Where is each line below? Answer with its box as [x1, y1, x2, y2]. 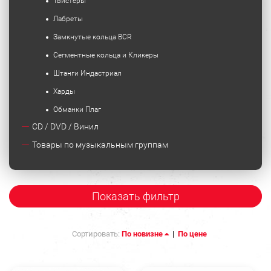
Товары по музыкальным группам [32, 140, 168, 149]
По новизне [122, 229, 165, 238]
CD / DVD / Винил [32, 122, 99, 131]
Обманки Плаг [53, 105, 101, 114]
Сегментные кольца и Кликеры [53, 51, 158, 59]
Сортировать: [72, 229, 120, 238]
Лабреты [53, 15, 83, 23]
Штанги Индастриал [53, 69, 122, 77]
